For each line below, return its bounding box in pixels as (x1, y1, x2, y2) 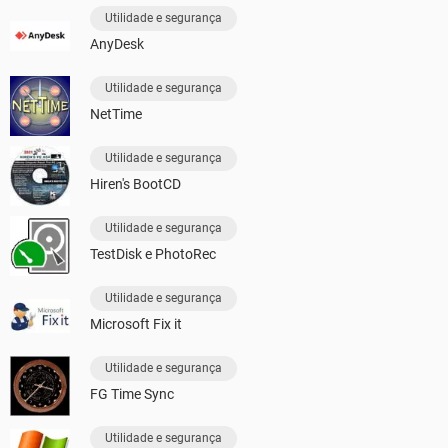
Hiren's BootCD (90, 176, 181, 192)
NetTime (90, 106, 142, 122)
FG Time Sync (90, 386, 174, 402)
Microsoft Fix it (90, 316, 182, 332)
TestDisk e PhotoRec (90, 246, 216, 262)
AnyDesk (90, 36, 144, 52)
